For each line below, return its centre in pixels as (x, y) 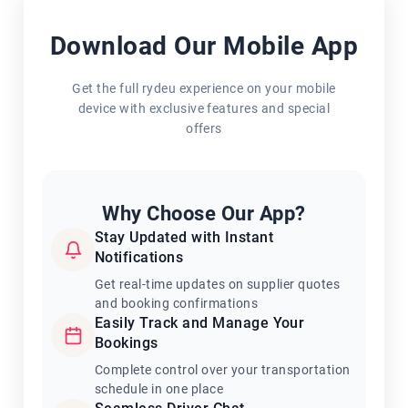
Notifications (139, 257)
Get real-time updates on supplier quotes (218, 284)
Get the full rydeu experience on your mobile (204, 88)
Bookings (127, 343)
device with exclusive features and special (204, 108)
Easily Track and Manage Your (200, 323)
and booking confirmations (176, 303)
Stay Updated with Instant (184, 237)
